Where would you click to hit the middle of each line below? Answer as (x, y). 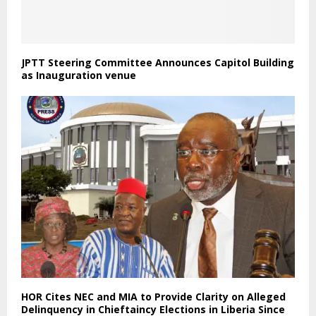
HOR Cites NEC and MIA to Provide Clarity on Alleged (153, 297)
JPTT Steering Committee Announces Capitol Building (158, 62)
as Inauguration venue (79, 75)
